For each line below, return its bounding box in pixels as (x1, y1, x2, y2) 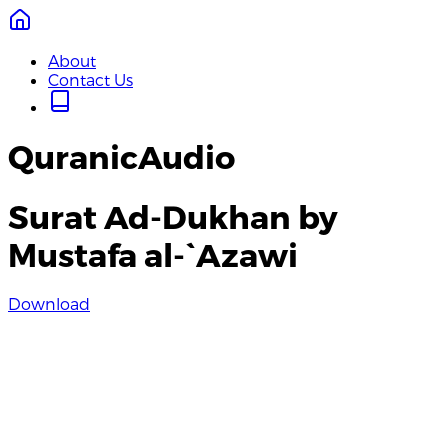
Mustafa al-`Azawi (8, 234, 298, 273)
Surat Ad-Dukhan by (8, 196, 338, 235)
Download (8, 294, 90, 314)
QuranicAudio (8, 137, 235, 176)
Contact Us (48, 70, 133, 89)
